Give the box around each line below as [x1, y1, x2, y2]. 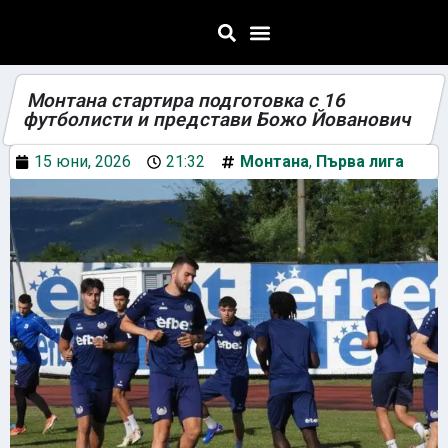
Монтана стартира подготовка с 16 [25, 89, 349, 112]
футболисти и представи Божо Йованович [21, 108, 415, 131]
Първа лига [316, 152, 404, 171]
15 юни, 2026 [34, 152, 131, 171]
